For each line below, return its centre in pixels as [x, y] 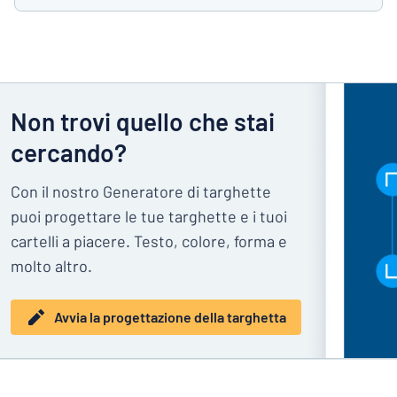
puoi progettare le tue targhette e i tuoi [149, 217]
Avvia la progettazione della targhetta [170, 317]
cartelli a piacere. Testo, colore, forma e [149, 241]
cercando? [69, 153]
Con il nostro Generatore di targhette [141, 192]
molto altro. [51, 266]
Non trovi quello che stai [143, 122]
